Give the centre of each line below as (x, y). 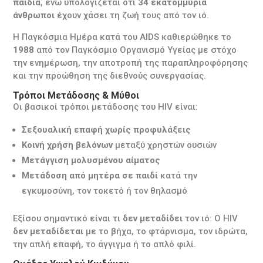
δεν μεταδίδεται (48, 231)
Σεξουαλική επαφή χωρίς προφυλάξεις (107, 129)
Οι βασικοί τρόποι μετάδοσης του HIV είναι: (106, 107)
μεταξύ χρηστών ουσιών (165, 145)
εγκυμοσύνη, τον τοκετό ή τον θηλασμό (105, 190)
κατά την (178, 175)
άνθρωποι (34, 15)
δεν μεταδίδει (153, 218)
